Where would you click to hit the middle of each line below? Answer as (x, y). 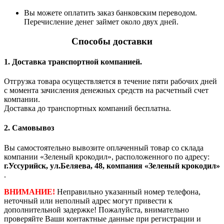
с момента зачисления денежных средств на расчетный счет (106, 90)
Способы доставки (112, 41)
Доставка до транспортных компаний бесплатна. (87, 108)
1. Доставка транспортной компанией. (73, 61)
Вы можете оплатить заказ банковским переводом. (110, 12)
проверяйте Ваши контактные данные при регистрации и (102, 218)
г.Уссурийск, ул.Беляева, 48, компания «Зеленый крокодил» (112, 165)
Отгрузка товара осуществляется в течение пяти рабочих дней (110, 81)
